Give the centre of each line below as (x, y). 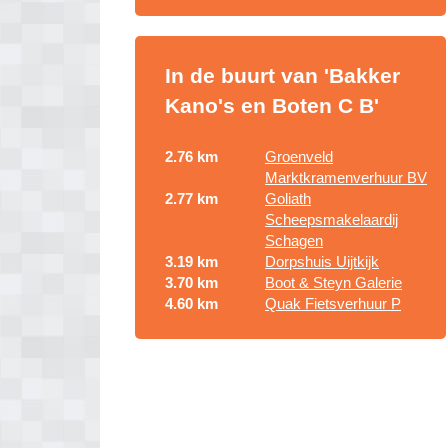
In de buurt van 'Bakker (282, 75)
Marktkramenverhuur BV (346, 177)
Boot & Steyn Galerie (333, 282)
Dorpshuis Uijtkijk (322, 261)
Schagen (294, 240)
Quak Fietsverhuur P (333, 303)
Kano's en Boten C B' (272, 105)
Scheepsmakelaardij (331, 219)
